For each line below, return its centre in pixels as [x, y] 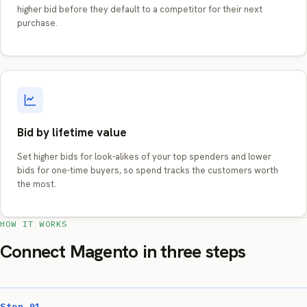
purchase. [37, 23]
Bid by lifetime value [72, 132]
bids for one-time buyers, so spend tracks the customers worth [148, 170]
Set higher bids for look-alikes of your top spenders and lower [144, 157]
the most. [37, 184]
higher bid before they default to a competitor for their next [140, 9]
